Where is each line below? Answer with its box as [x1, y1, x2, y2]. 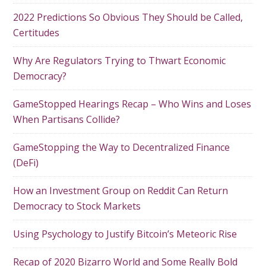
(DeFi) [13, 156, 39, 169]
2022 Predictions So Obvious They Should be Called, [13, 11, 243, 24]
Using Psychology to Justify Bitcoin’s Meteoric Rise [13, 227, 237, 240]
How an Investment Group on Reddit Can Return [13, 184, 229, 197]
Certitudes [13, 26, 60, 39]
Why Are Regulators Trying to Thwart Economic [13, 54, 226, 67]
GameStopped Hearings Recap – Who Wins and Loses [13, 97, 252, 110]
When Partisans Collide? [13, 113, 121, 126]
